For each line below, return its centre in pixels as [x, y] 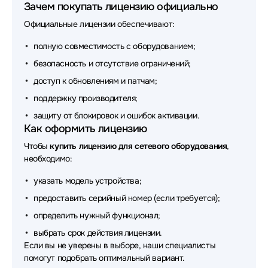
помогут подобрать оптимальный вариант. [105, 258]
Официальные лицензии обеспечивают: [99, 24]
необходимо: [48, 159]
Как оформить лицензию [86, 129]
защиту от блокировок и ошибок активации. [117, 115]
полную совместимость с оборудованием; [115, 46]
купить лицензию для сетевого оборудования [138, 146]
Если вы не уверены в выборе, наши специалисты [120, 245]
